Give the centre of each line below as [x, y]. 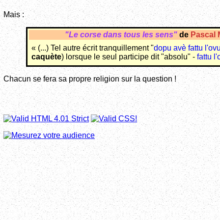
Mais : [14, 15]
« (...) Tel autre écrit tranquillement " [92, 48]
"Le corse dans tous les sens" [122, 35]
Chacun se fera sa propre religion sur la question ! [90, 79]
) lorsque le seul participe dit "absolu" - [129, 57]
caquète [46, 57]
